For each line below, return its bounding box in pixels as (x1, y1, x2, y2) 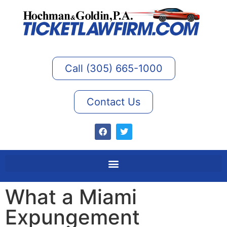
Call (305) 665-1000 (64, 62, 163, 74)
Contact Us (87, 96, 140, 108)
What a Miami (5, 184, 137, 209)
